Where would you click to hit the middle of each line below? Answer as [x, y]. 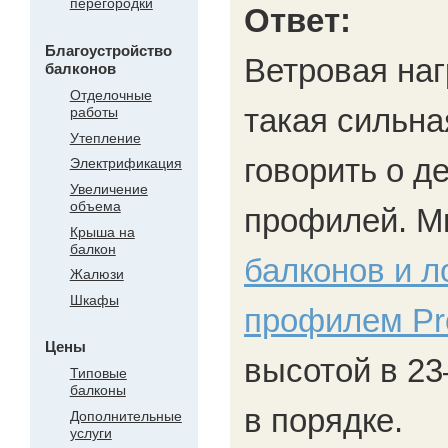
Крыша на [102, 231]
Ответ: [298, 21]
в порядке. [324, 421]
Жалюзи [96, 274]
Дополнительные [125, 416]
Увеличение [108, 188]
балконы [97, 390]
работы [93, 112]
